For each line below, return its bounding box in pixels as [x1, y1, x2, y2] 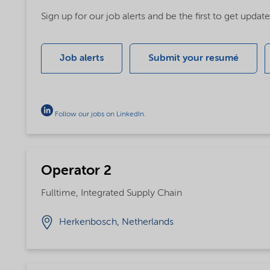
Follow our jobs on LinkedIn [54, 110, 144, 118]
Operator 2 [40, 163, 111, 178]
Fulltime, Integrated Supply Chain [40, 189, 182, 199]
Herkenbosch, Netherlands [58, 218, 174, 228]
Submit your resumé [148, 53, 239, 63]
